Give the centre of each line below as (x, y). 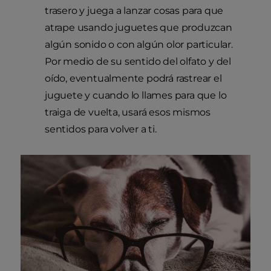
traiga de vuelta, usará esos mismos (128, 113)
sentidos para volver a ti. (101, 129)
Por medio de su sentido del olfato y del (138, 62)
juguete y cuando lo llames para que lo (136, 96)
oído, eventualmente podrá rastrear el (133, 79)
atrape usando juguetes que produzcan (139, 28)
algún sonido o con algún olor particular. (139, 45)
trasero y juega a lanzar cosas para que (134, 11)
